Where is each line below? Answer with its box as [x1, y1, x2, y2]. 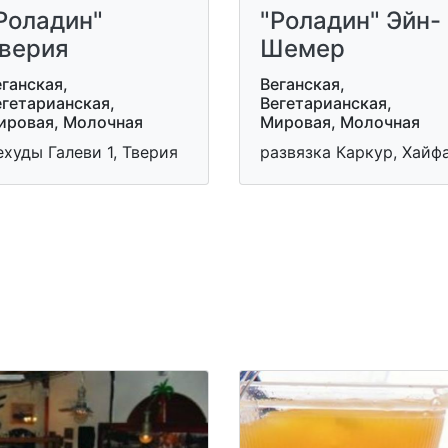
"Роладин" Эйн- [260, 5, 441, 35]
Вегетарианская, [260, 92, 392, 113]
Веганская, [260, 73, 345, 94]
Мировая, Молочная [260, 111, 420, 132]
